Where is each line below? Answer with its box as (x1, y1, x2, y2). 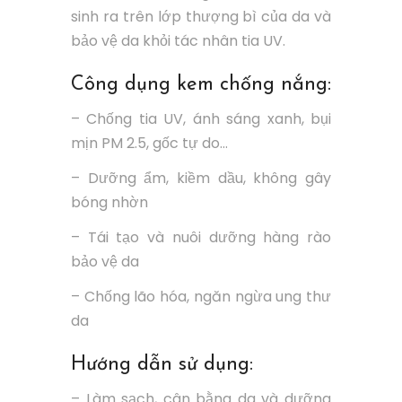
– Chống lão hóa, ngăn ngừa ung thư (71, 285, 331, 307)
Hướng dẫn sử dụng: (71, 354, 253, 375)
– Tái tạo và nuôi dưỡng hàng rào (71, 226, 331, 248)
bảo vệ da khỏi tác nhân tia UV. (71, 30, 285, 51)
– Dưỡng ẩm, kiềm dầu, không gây (71, 167, 331, 188)
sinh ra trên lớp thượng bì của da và (71, 5, 331, 27)
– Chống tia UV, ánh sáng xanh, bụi (71, 108, 331, 129)
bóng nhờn (71, 191, 148, 213)
